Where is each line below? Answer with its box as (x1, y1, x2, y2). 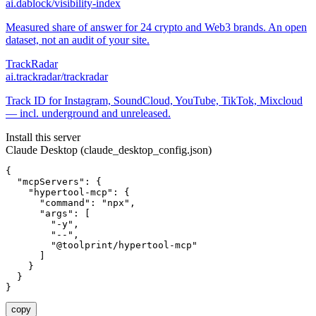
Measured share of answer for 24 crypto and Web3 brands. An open (6, 20, 307, 33)
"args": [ (6, 207, 90, 219)
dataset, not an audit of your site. (6, 33, 150, 46)
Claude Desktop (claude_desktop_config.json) (6, 143, 212, 156)
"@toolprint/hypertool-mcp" (6, 239, 197, 250)
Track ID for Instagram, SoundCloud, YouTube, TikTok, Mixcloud (6, 94, 303, 107)
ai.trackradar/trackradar (6, 70, 108, 83)
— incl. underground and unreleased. (6, 107, 171, 119)
